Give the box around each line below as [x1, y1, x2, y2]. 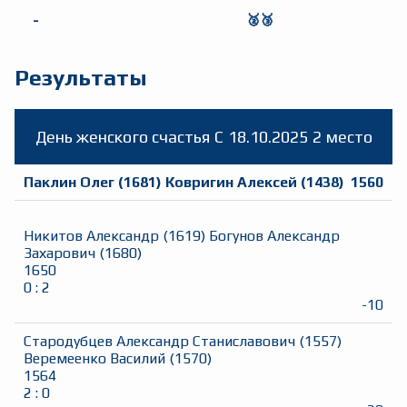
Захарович [24, 244, 95, 263]
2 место [312, 127, 372, 147]
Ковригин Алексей [165, 174, 297, 192]
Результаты [15, 65, 147, 92]
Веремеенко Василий [24, 350, 165, 368]
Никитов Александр [24, 227, 159, 245]
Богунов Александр [209, 227, 340, 245]
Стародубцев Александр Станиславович [24, 333, 295, 351]
